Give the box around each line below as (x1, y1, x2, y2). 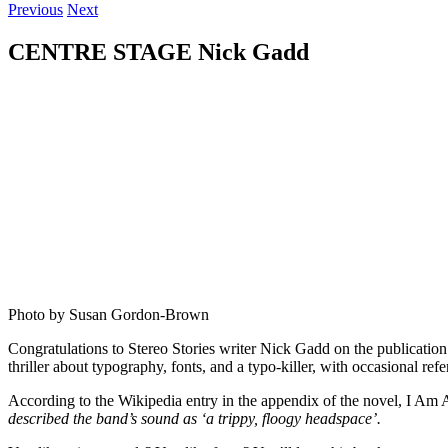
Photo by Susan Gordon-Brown (8, 305, 209, 323)
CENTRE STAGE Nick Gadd (8, 38, 309, 65)
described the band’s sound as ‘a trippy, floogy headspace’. (8, 409, 381, 427)
